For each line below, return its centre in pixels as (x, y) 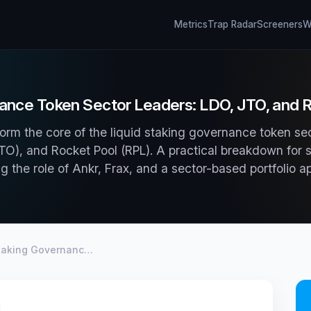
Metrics (191, 24)
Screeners (280, 24)
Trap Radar (232, 24)
